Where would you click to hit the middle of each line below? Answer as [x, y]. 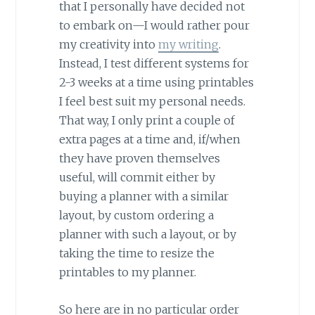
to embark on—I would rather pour [154, 25]
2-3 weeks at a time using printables [156, 82]
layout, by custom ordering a [136, 215]
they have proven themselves [139, 158]
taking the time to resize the [136, 253]
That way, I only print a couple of [147, 120]
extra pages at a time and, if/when [149, 139]
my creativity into [108, 44]
